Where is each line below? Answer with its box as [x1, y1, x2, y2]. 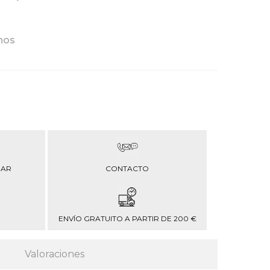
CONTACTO [105, 164, 149, 173]
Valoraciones [25, 248, 84, 260]
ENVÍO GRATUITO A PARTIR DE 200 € [58, 214, 196, 223]
